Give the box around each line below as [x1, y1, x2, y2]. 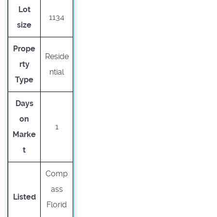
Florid [46, 200, 67, 209]
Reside [45, 51, 69, 61]
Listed [13, 192, 36, 201]
